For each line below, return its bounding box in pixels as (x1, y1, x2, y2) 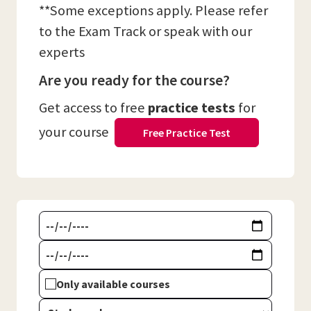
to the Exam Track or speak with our (39, 22, 252, 40)
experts (39, 43, 85, 61)
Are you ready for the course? (39, 70, 233, 90)
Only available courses (56, 277, 170, 291)
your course (39, 123, 115, 141)
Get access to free (39, 99, 148, 117)
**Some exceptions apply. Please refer (39, 1, 268, 19)
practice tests (148, 99, 235, 117)
